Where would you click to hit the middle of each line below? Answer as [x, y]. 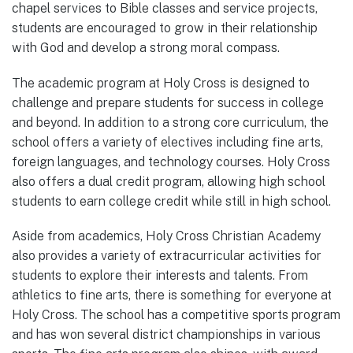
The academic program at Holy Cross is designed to [161, 83]
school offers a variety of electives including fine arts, [167, 142]
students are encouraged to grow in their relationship [165, 28]
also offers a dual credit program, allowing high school [169, 181]
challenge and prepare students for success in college [168, 102]
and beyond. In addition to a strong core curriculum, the [170, 122]
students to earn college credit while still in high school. [171, 201]
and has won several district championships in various [166, 334]
